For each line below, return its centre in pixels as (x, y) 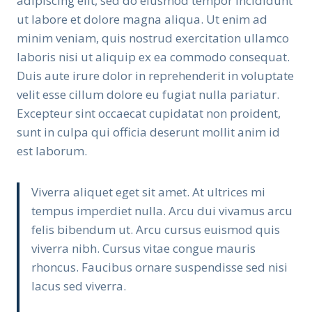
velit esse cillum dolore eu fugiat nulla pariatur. (148, 94)
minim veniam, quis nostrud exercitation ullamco (153, 38)
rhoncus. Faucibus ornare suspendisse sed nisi (159, 267)
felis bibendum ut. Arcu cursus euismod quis (156, 229)
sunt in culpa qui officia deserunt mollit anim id (148, 132)
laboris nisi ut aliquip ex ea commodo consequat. (153, 57)
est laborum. (52, 151)
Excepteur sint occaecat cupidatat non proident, (149, 113)
